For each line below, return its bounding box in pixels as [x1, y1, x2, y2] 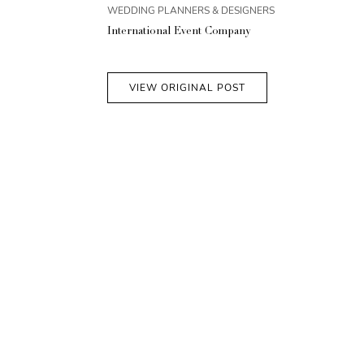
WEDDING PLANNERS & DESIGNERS [107, 4, 275, 17]
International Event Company [107, 27, 250, 37]
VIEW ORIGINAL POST [129, 81, 245, 94]
